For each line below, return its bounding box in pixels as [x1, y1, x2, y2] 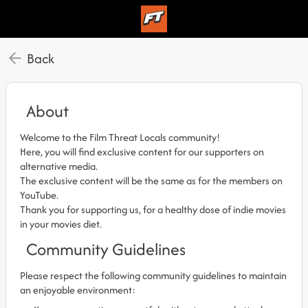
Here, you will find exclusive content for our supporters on [20, 144, 264, 159]
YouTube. [20, 188, 58, 202]
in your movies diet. [20, 217, 102, 231]
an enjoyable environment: [20, 283, 135, 297]
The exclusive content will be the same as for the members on [20, 173, 283, 188]
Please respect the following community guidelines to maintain [20, 268, 287, 283]
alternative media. [20, 159, 98, 173]
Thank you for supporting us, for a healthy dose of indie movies [20, 202, 286, 217]
